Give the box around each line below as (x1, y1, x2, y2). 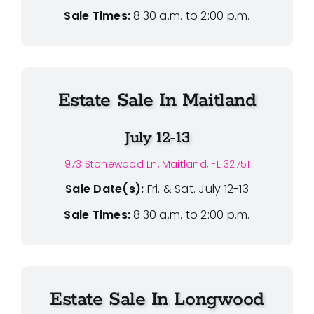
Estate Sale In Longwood (50, 287, 264, 312)
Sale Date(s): (65, 180, 144, 197)
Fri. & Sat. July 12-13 (146, 180, 249, 197)
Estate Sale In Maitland (57, 88, 257, 113)
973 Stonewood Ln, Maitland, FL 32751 (64, 156, 250, 171)
